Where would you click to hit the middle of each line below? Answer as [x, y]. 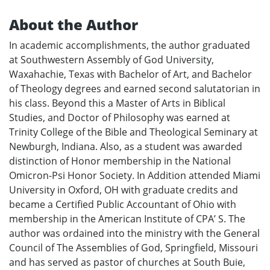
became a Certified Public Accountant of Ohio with [123, 204]
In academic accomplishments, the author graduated [130, 45]
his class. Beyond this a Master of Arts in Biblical [117, 103]
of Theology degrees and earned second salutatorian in [135, 88]
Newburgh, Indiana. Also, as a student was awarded [126, 146]
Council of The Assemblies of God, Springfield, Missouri [133, 247]
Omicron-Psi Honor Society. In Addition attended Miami [135, 175]
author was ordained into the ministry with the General [134, 233]
